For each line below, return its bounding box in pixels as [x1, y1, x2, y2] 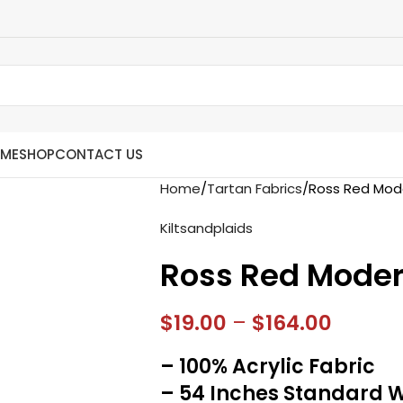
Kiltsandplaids [159, 219, 253, 237]
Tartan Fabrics [206, 179, 302, 198]
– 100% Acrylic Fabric [159, 353, 375, 381]
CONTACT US [55, 145, 144, 164]
